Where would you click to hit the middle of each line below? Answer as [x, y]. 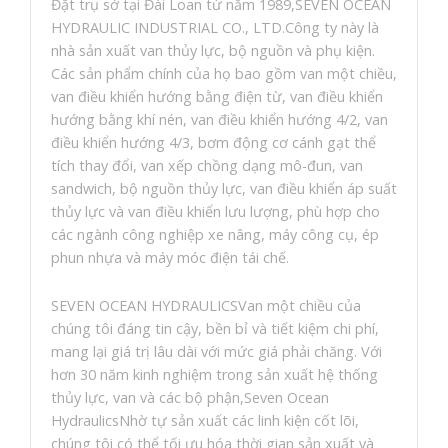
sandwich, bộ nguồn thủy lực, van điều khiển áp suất [224, 189]
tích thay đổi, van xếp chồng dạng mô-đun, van [207, 166]
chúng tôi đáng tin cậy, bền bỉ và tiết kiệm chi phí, [215, 329]
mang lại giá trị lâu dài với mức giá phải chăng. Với [216, 352]
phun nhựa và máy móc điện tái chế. [170, 258]
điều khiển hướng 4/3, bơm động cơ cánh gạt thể [213, 143]
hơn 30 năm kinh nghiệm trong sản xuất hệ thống [214, 375]
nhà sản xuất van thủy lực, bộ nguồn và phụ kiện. [213, 51]
